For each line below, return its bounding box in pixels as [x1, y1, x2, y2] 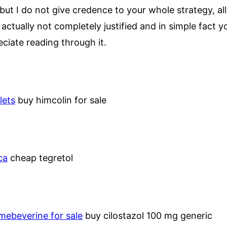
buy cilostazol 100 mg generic [82, 210, 212, 221]
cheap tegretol [7, 152, 73, 163]
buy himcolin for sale [15, 94, 106, 105]
